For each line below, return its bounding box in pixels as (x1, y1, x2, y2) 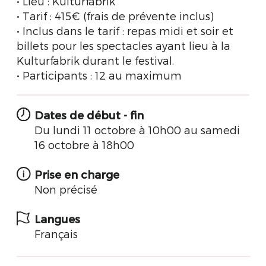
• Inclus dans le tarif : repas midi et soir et (17, 24, 233, 37)
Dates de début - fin (34, 109, 144, 121)
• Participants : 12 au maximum (17, 69, 182, 81)
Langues (34, 213, 80, 225)
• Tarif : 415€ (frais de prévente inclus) (17, 9, 214, 22)
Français (34, 227, 78, 240)
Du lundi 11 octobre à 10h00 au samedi (34, 123, 240, 136)
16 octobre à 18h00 (34, 138, 134, 151)
